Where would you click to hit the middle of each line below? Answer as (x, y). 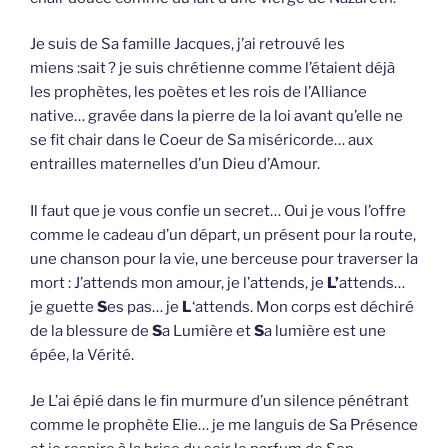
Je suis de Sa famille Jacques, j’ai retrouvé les (187, 44)
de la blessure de (91, 330)
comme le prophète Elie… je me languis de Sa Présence (224, 425)
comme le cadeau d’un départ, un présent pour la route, (223, 234)
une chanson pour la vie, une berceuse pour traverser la (224, 258)
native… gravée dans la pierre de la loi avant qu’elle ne (216, 116)
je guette (63, 306)
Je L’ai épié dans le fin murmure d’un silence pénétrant (219, 401)
